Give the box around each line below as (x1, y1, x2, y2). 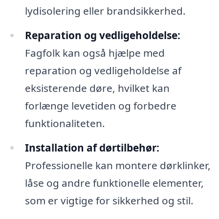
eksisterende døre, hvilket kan (24, 81, 170, 95)
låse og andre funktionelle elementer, (24, 175, 204, 190)
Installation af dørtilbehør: (24, 140, 159, 154)
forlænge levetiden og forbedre (24, 98, 176, 112)
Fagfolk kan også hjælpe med (24, 45, 165, 60)
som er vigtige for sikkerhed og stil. (24, 193, 194, 207)
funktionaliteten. (24, 116, 105, 130)
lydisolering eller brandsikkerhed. (24, 3, 186, 18)
